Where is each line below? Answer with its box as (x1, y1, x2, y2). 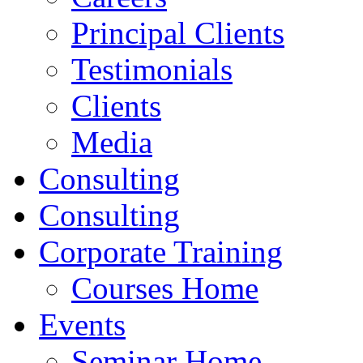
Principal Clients (71, 15, 284, 50)
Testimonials (71, 51, 233, 87)
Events (39, 306, 126, 342)
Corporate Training (39, 233, 283, 269)
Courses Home (71, 270, 258, 305)
